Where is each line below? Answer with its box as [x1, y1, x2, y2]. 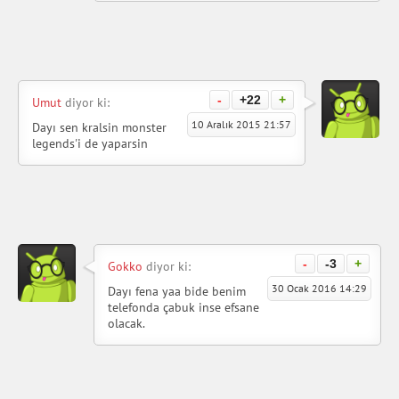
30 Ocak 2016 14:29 [272, 281, 367, 296]
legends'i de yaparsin [32, 135, 148, 152]
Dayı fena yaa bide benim [108, 283, 246, 300]
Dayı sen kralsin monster [32, 119, 167, 136]
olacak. [108, 315, 145, 332]
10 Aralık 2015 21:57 [191, 118, 291, 132]
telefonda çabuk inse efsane [108, 299, 259, 316]
